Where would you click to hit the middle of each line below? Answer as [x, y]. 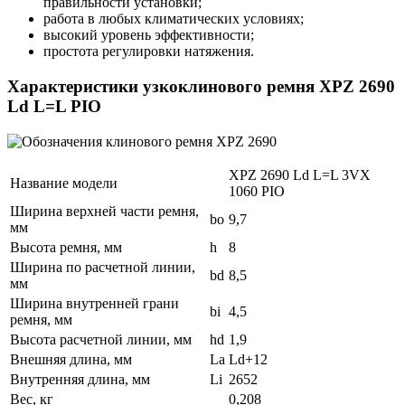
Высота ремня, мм [66, 247]
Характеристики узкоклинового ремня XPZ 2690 [201, 86]
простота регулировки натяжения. [149, 52]
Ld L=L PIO [54, 106]
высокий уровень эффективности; [149, 35]
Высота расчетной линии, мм [101, 339]
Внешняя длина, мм [71, 359]
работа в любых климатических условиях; [174, 19]
